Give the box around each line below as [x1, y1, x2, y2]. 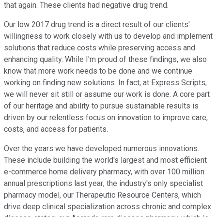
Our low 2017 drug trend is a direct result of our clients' [4, 20, 190, 30]
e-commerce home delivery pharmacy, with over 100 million [4, 167, 204, 177]
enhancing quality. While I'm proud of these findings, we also [4, 55, 207, 64]
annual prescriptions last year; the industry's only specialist [4, 179, 203, 188]
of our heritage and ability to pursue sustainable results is [4, 101, 199, 111]
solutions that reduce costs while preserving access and [4, 43, 195, 53]
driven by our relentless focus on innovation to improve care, [4, 113, 208, 123]
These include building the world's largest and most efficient [4, 155, 207, 165]
